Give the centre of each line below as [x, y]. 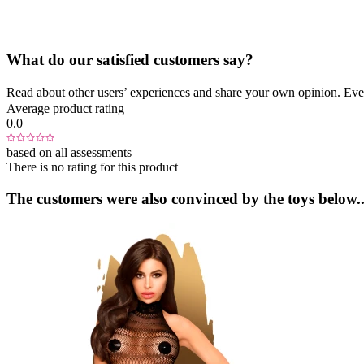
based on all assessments [69, 152]
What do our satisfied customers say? [130, 60]
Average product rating [65, 108]
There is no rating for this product [92, 167]
